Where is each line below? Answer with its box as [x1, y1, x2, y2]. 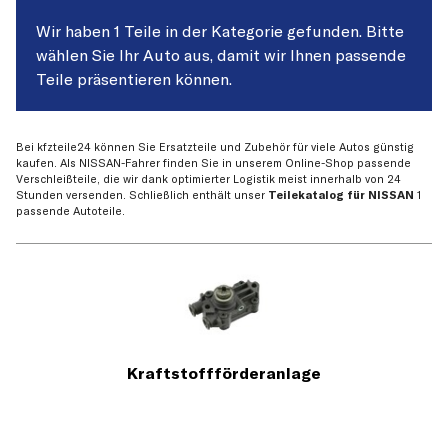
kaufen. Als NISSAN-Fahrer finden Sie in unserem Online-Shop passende [16, 156, 411, 171]
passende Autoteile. [16, 204, 125, 219]
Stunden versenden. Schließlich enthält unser [16, 188, 268, 203]
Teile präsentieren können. [36, 69, 232, 89]
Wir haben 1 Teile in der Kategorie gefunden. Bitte [36, 21, 404, 41]
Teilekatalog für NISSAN [268, 188, 414, 203]
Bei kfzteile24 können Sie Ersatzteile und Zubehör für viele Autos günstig [16, 140, 414, 155]
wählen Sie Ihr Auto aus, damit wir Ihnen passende [36, 45, 406, 65]
